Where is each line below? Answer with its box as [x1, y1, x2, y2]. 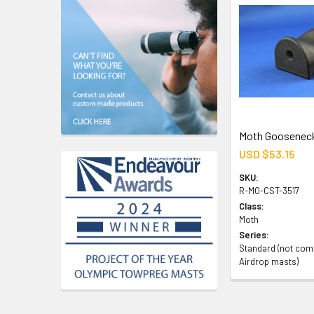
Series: [239, 228, 270, 240]
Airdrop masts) [239, 255, 299, 267]
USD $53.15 [239, 146, 296, 161]
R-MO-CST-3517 [239, 184, 300, 196]
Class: [239, 200, 265, 212]
